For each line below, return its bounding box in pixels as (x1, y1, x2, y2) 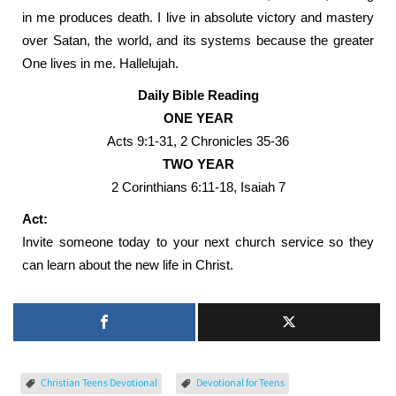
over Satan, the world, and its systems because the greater (22, 33, 374, 48)
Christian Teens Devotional (41, 376, 157, 389)
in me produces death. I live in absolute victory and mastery (22, 10, 374, 25)
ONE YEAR (163, 110, 233, 126)
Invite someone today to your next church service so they (22, 234, 374, 249)
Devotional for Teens (196, 376, 285, 389)
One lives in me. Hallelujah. (22, 56, 179, 71)
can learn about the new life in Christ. (22, 257, 233, 272)
